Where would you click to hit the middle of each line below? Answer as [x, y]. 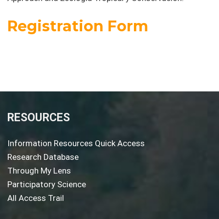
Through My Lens [39, 170]
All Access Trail [36, 198]
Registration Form [78, 26]
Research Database [43, 157]
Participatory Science [47, 184]
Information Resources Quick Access [76, 143]
